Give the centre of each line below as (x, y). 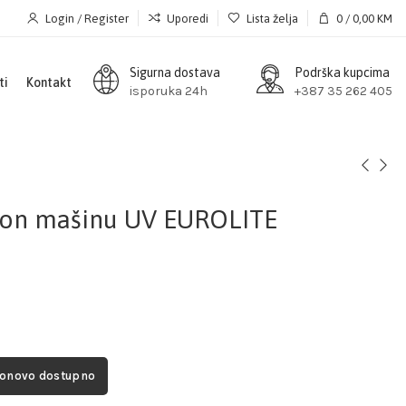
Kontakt (49, 82)
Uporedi (188, 18)
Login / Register (87, 18)
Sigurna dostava (175, 72)
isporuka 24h (169, 91)
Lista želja (272, 18)
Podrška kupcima (342, 72)
